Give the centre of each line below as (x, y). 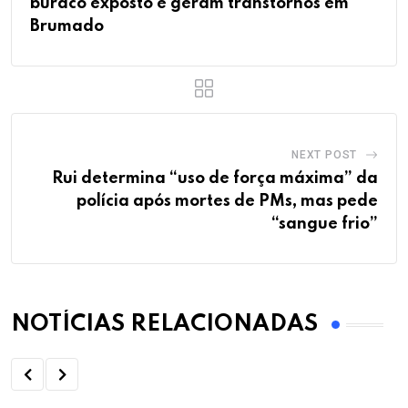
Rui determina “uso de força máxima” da (215, 179)
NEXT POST (324, 155)
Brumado (67, 27)
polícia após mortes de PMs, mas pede (227, 202)
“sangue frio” (325, 224)
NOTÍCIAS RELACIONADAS (164, 325)
